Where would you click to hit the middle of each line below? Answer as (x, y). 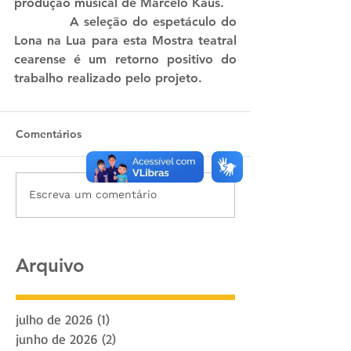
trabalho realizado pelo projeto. (108, 78)
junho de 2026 (57, 338)
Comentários (49, 134)
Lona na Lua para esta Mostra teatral (125, 40)
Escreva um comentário (93, 195)
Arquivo (50, 265)
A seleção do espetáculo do (42, 21)
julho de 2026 (54, 319)
